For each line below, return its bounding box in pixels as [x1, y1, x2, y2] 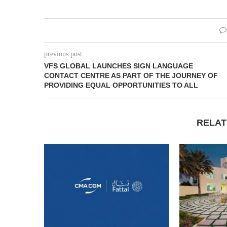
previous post [44, 50, 82, 58]
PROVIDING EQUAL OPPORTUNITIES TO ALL [44, 81, 198, 89]
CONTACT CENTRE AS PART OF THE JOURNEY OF [44, 71, 218, 80]
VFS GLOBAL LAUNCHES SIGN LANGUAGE [44, 61, 193, 70]
